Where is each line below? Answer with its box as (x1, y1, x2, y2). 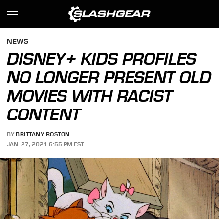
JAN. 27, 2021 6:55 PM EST (7, 140, 84, 148)
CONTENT (7, 105, 81, 124)
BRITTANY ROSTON (16, 131, 70, 138)
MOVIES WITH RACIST (7, 86, 173, 106)
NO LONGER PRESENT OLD (7, 67, 212, 87)
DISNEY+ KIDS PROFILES (7, 49, 197, 68)
